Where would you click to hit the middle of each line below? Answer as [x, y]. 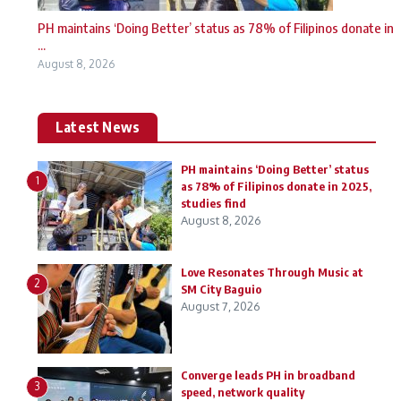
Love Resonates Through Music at [272, 272]
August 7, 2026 [221, 306]
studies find [213, 203]
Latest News [98, 127]
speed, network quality [243, 392]
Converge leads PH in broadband [268, 375]
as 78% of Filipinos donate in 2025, [276, 186]
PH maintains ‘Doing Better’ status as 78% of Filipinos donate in [216, 28]
